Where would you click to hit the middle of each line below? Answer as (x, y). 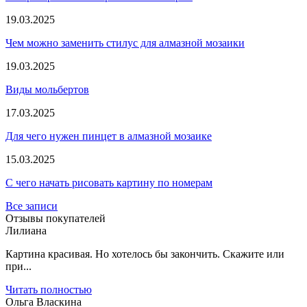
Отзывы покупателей (56, 218)
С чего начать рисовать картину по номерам (109, 182)
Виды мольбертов (47, 89)
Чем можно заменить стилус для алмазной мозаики (125, 42)
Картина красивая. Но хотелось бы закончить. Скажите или (145, 254)
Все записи (32, 206)
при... (19, 266)
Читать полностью (49, 289)
